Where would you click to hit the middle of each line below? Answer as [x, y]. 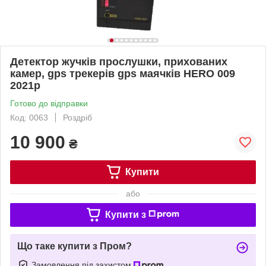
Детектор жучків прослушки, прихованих [119, 61]
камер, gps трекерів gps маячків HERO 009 [123, 73]
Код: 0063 [29, 117]
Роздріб [77, 117]
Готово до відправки [49, 103]
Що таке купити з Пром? [75, 246]
